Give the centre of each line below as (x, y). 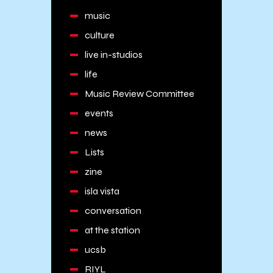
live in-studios (113, 55)
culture (99, 35)
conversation (113, 211)
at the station (112, 230)
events (99, 113)
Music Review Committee (139, 94)
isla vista (102, 191)
